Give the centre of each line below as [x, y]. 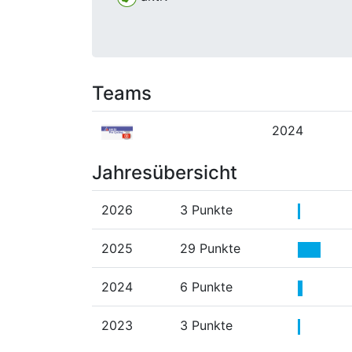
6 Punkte [206, 287]
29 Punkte [210, 249]
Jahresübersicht [165, 173]
